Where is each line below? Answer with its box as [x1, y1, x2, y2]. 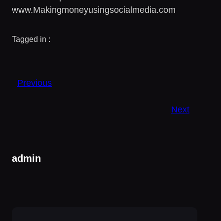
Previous [17, 77, 52, 88]
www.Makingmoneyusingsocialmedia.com [12, 4, 176, 15]
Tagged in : [12, 35, 50, 43]
